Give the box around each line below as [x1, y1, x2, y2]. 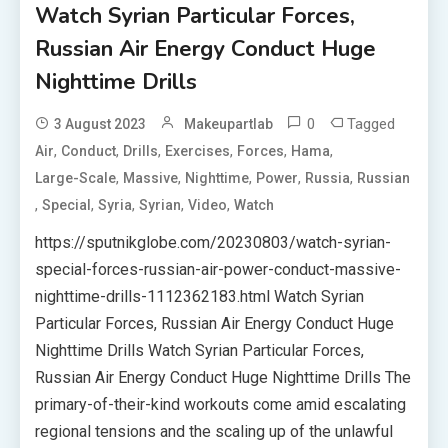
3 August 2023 [54, 116, 147, 132]
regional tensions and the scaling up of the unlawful [35, 422, 394, 441]
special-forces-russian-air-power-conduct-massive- [35, 260, 402, 279]
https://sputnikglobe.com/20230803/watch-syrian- [35, 233, 392, 252]
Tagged [347, 115, 396, 133]
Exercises [165, 143, 231, 159]
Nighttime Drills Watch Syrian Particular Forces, [35, 341, 365, 360]
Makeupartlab [184, 116, 274, 132]
